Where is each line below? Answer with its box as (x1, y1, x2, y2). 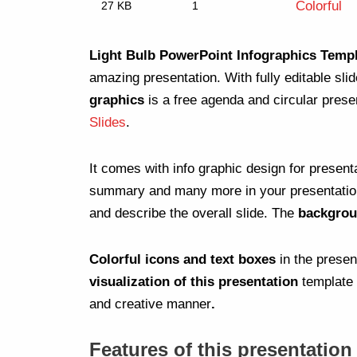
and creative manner (89, 296, 211, 312)
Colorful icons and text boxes (89, 251, 280, 267)
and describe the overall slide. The (89, 205, 298, 221)
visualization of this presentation (89, 273, 298, 289)
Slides (89, 115, 126, 130)
